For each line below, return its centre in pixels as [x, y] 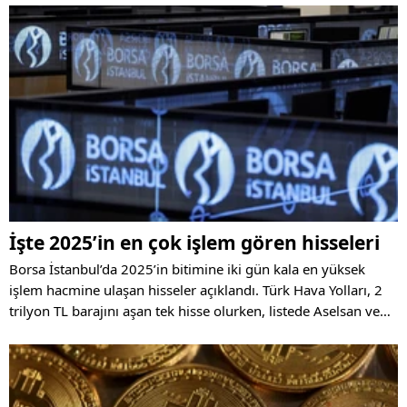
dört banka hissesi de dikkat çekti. [114, 332]
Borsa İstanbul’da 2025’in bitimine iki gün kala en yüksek [187, 269]
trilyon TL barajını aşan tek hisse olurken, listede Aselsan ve [194, 311]
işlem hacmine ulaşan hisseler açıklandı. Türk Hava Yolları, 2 [196, 290]
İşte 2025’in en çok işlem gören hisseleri [194, 243]
